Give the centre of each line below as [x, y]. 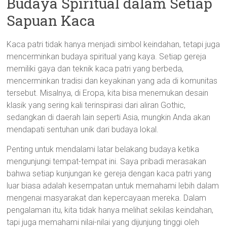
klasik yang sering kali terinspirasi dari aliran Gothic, [96, 105]
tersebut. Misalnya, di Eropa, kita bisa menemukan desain [108, 93]
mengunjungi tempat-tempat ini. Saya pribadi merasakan [107, 161]
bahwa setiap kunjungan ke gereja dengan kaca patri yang [109, 174]
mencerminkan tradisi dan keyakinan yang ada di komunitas [112, 81]
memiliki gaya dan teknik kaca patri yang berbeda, [95, 69]
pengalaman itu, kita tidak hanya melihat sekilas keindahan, [110, 210]
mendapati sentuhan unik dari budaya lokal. [83, 129]
